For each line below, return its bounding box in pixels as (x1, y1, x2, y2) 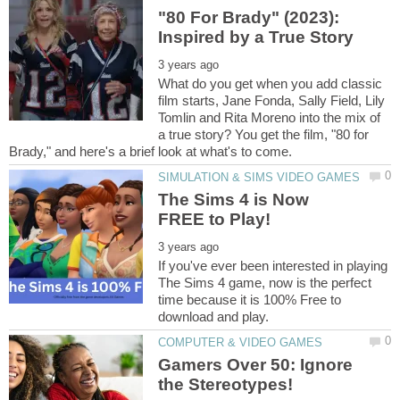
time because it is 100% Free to (158, 291, 342, 307)
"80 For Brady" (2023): (158, 7, 340, 27)
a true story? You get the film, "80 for (158, 126, 370, 142)
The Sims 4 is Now (158, 189, 310, 209)
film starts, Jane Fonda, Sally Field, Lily (158, 92, 386, 108)
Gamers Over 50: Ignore (158, 355, 354, 375)
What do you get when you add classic (158, 75, 383, 91)
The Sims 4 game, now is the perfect (158, 274, 372, 290)
